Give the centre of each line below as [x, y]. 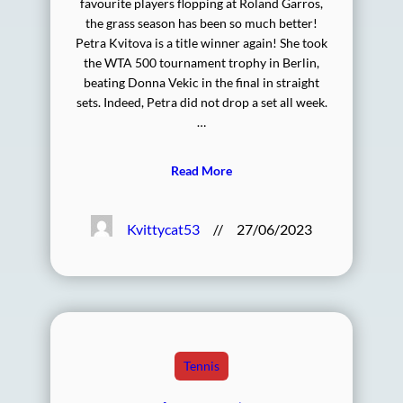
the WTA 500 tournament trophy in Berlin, [201, 63]
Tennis [201, 365]
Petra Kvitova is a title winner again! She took [201, 43]
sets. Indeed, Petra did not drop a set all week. [201, 103]
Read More [201, 171]
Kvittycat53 [164, 228]
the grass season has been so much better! [201, 23]
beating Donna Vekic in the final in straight [201, 83]
